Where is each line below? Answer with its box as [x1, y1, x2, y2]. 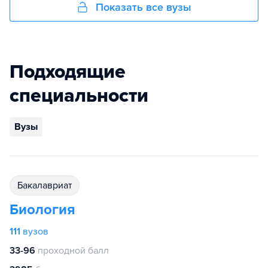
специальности [10, 84, 148, 107]
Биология [10, 201, 75, 218]
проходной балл [38, 245, 109, 257]
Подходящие [10, 60, 126, 83]
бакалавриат [23, 179, 72, 191]
